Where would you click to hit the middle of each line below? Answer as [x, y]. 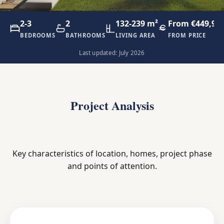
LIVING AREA [136, 35]
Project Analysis [112, 105]
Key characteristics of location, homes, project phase [112, 153]
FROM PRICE [187, 35]
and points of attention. [112, 166]
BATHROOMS [86, 35]
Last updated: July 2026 [112, 52]
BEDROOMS [38, 35]
